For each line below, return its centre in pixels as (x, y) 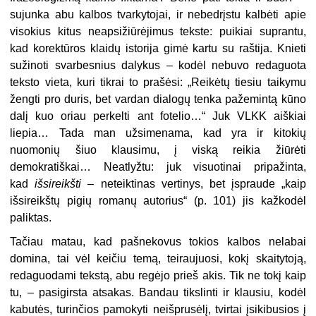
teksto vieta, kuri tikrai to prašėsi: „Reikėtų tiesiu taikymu (158, 82)
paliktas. (31, 217)
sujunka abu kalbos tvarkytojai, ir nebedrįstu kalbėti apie (158, 14)
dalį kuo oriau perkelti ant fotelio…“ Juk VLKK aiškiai (158, 116)
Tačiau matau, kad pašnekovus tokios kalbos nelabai (158, 241)
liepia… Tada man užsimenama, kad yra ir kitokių (158, 133)
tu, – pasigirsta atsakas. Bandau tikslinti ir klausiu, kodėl (158, 292)
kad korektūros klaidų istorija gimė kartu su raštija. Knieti (158, 48)
